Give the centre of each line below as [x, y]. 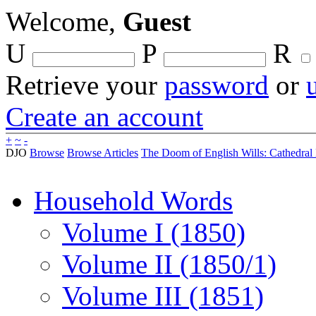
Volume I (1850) [154, 232]
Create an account [104, 117]
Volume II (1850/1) [169, 264]
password [217, 85]
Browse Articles [103, 153]
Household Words [133, 201]
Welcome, [64, 22]
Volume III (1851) [163, 296]
